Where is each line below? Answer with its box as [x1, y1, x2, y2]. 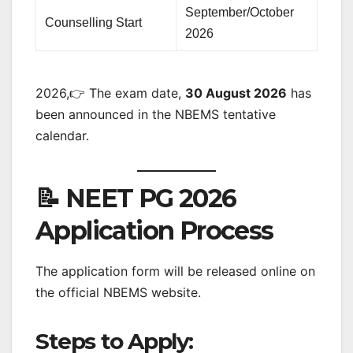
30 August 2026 [185, 85, 287, 102]
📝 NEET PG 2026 [35, 183, 236, 214]
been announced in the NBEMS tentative [35, 106, 276, 123]
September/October [185, 6, 295, 20]
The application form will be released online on [35, 262, 315, 279]
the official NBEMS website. [35, 284, 201, 300]
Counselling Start [45, 16, 143, 30]
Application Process [35, 215, 273, 247]
